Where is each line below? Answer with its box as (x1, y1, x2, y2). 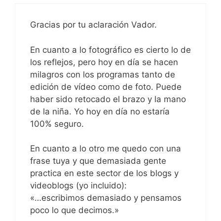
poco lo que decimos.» (30, 205, 119, 216)
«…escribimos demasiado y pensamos (30, 193, 182, 203)
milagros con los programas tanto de (30, 69, 175, 79)
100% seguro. (30, 118, 84, 129)
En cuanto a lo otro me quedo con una (30, 144, 181, 154)
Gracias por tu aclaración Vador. (30, 20, 157, 30)
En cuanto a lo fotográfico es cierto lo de (30, 44, 191, 55)
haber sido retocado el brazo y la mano (30, 94, 186, 104)
